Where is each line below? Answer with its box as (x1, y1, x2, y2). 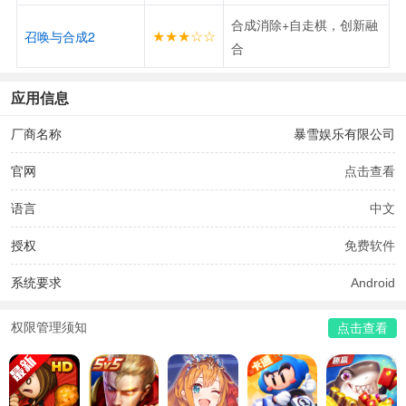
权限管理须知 (11, 319, 87, 334)
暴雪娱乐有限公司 (294, 126, 395, 141)
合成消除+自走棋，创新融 (230, 14, 378, 34)
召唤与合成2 (24, 26, 95, 45)
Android (351, 275, 395, 290)
